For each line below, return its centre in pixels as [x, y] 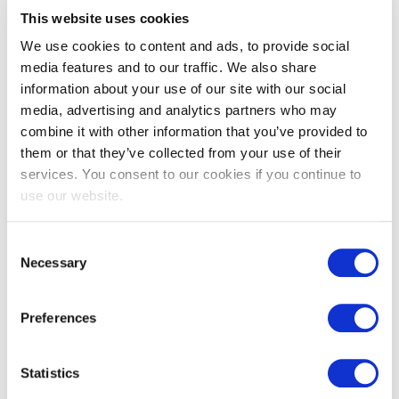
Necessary [53, 262]
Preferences [59, 317]
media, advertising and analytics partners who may [179, 110]
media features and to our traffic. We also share [168, 68]
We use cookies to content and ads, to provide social [185, 46]
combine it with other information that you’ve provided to [194, 132]
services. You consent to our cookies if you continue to [191, 175]
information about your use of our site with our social [183, 89]
